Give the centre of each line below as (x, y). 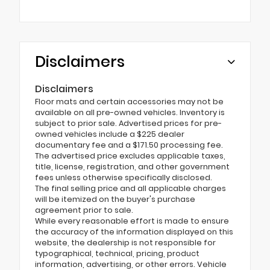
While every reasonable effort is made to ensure (132, 221)
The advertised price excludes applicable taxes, (130, 155)
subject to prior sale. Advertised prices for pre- (128, 123)
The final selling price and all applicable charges (130, 188)
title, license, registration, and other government (132, 166)
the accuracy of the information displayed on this (134, 231)
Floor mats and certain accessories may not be (129, 101)
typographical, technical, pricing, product (117, 253)
